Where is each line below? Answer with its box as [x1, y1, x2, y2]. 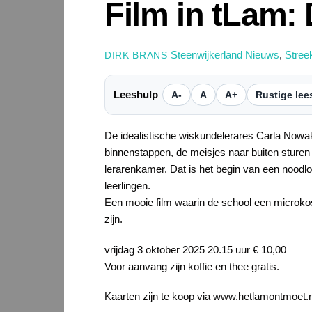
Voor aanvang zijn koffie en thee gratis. [104, 260, 279, 272]
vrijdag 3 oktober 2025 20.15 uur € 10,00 [104, 243, 286, 256]
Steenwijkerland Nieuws [170, 49, 279, 61]
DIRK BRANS [104, 50, 168, 61]
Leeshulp [114, 88, 158, 101]
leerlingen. [104, 180, 150, 192]
